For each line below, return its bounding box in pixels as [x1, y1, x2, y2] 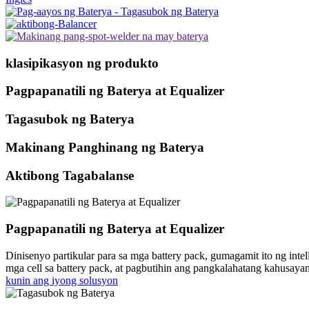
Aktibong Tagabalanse [6, 168, 134, 183]
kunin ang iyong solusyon [6, 274, 118, 286]
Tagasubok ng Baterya [6, 112, 134, 127]
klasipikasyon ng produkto [6, 55, 159, 70]
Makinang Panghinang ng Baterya [6, 139, 204, 154]
